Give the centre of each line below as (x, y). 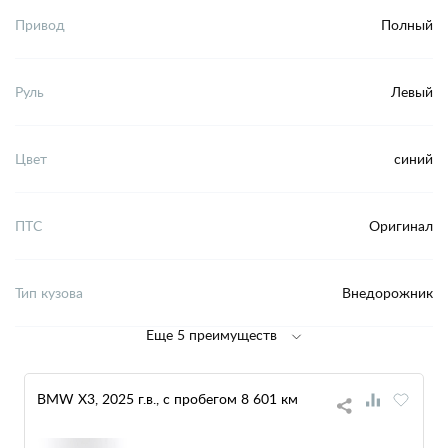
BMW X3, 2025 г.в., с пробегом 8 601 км (167, 398)
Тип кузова (49, 293)
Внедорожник (387, 293)
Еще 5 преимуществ (211, 334)
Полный (407, 25)
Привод (40, 25)
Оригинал (401, 226)
